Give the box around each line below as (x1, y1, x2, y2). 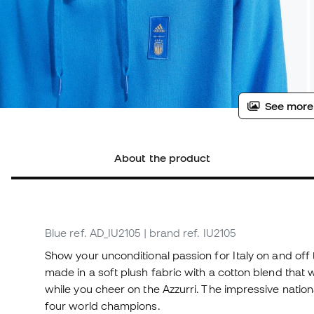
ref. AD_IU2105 (69, 226, 141, 240)
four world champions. (45, 299, 161, 313)
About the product (114, 151, 211, 165)
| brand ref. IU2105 (143, 226, 236, 240)
